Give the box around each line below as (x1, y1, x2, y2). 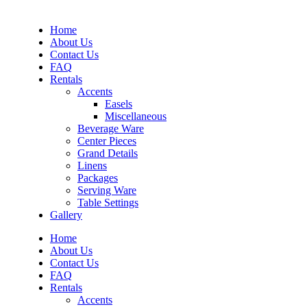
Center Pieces (77, 134, 136, 147)
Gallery (50, 208, 82, 221)
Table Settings (77, 196, 138, 208)
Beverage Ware (77, 122, 144, 134)
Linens (77, 159, 107, 171)
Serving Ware (77, 184, 136, 196)
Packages (77, 171, 118, 184)
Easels (105, 97, 132, 110)
